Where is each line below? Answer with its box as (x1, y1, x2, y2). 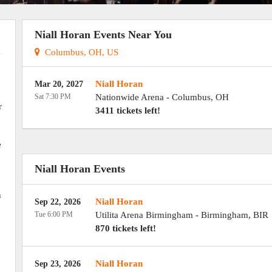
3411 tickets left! (95, 106, 160, 115)
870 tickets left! (95, 223, 156, 233)
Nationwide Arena (95, 92, 164, 102)
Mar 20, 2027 (34, 80, 83, 89)
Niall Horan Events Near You (34, 29, 172, 41)
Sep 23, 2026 (34, 259, 81, 268)
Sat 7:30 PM (34, 92, 71, 101)
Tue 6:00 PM (34, 210, 73, 219)
